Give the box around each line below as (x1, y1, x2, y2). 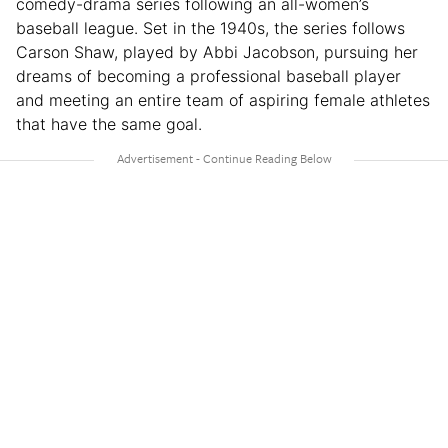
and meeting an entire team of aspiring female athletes (16, 90, 430, 111)
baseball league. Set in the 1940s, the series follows (16, 18, 405, 39)
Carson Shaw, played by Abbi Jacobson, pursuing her (16, 42, 418, 63)
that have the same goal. (16, 114, 202, 135)
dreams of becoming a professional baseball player (16, 66, 401, 87)
